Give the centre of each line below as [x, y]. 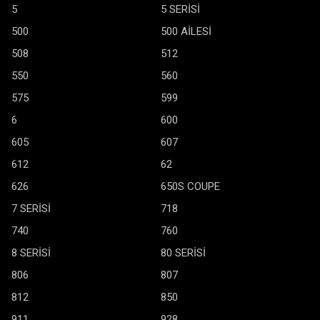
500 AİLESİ [186, 31]
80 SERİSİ [183, 253]
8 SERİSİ [31, 253]
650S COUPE [190, 186]
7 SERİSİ [31, 209]
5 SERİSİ [180, 9]
